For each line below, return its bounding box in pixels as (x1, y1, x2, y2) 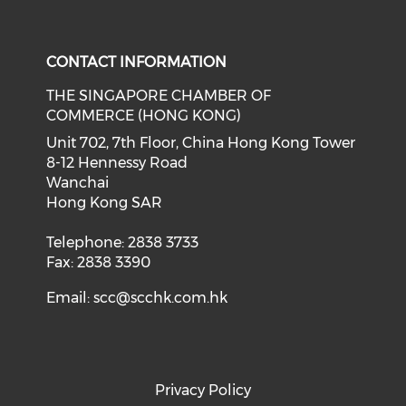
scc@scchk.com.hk (93, 289, 228, 306)
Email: (46, 289, 94, 306)
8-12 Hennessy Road (46, 154, 188, 171)
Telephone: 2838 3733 (46, 234, 199, 251)
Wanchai (46, 174, 110, 191)
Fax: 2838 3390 (46, 254, 151, 271)
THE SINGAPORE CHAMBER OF (46, 87, 272, 104)
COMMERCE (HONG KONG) (46, 107, 242, 124)
